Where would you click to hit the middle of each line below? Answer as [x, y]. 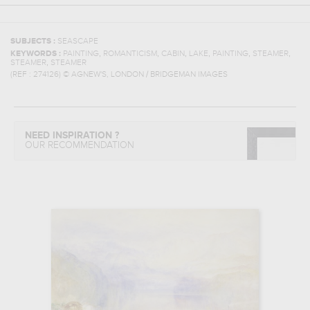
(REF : [22, 75]
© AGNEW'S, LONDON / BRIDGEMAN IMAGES [145, 75]
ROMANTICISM [130, 54]
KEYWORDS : [37, 54]
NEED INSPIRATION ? [72, 136]
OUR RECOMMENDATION [80, 145]
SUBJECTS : [34, 42]
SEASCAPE [78, 42]
